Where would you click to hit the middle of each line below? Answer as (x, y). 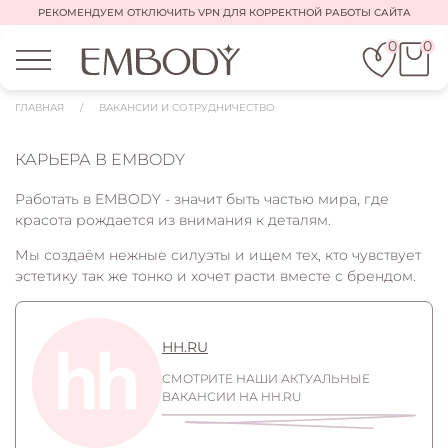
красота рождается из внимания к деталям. (173, 220)
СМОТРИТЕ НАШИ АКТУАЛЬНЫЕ (266, 378)
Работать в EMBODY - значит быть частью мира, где (202, 199)
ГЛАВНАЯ (39, 107)
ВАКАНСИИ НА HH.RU (232, 396)
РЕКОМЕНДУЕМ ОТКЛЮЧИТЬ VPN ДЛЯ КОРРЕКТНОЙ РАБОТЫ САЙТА (224, 12)
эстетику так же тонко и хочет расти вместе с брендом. (215, 276)
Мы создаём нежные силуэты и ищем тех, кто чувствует (218, 255)
